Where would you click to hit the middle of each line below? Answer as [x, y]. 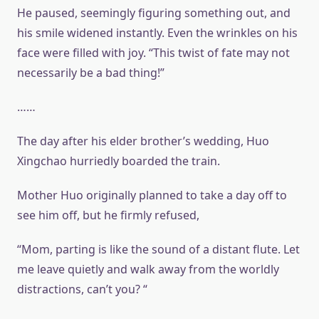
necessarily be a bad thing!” [91, 73]
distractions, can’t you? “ [82, 289]
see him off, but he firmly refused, [108, 215]
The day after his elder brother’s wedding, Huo [143, 141]
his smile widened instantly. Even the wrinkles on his [157, 33]
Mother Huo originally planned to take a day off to [152, 195]
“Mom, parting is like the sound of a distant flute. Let [158, 249]
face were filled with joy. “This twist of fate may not [153, 53]
